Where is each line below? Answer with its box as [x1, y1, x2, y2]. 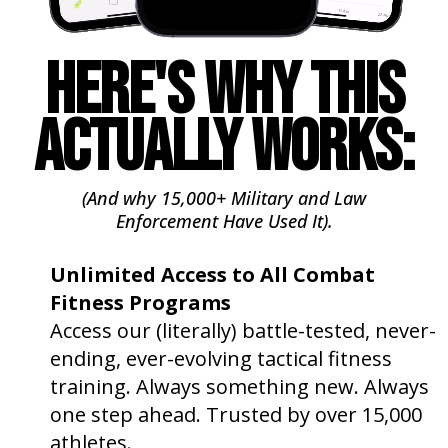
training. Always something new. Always [50, 373, 429, 400]
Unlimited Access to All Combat [50, 261, 375, 288]
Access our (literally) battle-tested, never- [50, 317, 436, 344]
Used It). [262, 209, 333, 233]
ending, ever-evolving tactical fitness [50, 345, 392, 372]
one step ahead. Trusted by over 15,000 [50, 401, 422, 428]
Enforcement [115, 209, 223, 233]
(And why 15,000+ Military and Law [82, 186, 366, 210]
